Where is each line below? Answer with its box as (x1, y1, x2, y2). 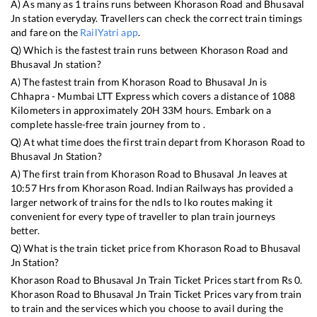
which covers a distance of (149, 89, 272, 102)
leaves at (246, 167, 288, 180)
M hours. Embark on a (173, 103, 272, 116)
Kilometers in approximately (11, 103, 141, 116)
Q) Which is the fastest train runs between (11, 43, 200, 56)
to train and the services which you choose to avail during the (11, 301, 284, 314)
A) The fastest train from (11, 75, 122, 88)
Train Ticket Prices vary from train (146, 287, 302, 300)
